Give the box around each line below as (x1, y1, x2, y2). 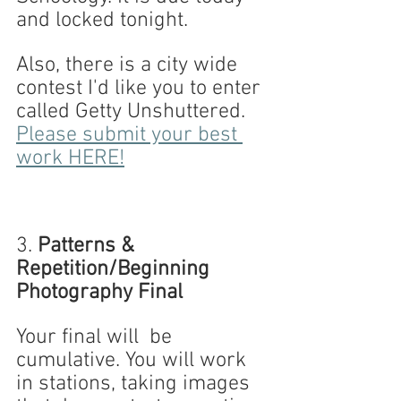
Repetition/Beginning (16, 257, 215, 282)
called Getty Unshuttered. (16, 99, 251, 124)
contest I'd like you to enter (16, 76, 266, 101)
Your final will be (16, 325, 177, 350)
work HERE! (16, 146, 124, 171)
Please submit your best (16, 123, 243, 148)
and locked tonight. (16, 8, 188, 33)
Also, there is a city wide (16, 53, 243, 78)
